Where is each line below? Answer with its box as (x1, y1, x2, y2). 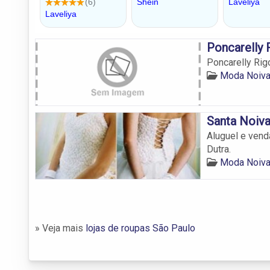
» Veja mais (35, 222, 86, 234)
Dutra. (206, 143, 231, 155)
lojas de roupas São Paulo (86, 222, 195, 234)
